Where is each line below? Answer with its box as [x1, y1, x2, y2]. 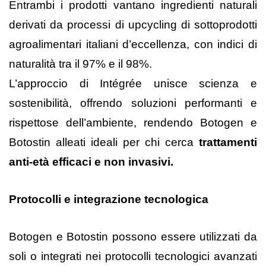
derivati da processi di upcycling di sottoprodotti [9, 18, 257, 31]
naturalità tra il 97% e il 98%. [9, 58, 152, 71]
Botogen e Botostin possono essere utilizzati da [9, 230, 257, 243]
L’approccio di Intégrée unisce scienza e [9, 77, 257, 90]
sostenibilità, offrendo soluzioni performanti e [9, 97, 257, 110]
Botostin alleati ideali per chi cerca [9, 136, 199, 149]
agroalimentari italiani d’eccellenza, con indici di [9, 38, 257, 51]
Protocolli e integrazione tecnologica [9, 193, 208, 206]
